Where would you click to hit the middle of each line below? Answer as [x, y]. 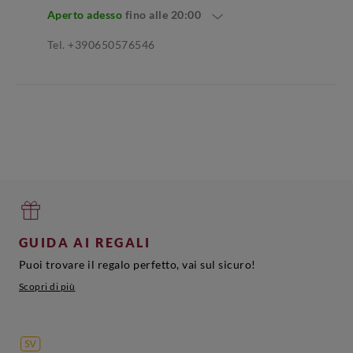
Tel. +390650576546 [101, 45]
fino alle [148, 14]
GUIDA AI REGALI [84, 243]
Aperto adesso [85, 14]
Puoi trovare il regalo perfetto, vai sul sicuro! [137, 265]
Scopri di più [47, 287]
